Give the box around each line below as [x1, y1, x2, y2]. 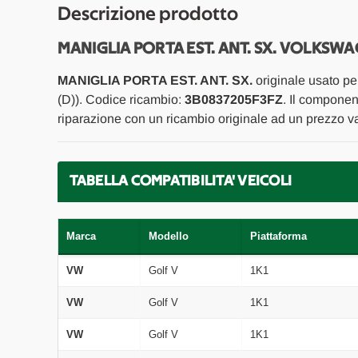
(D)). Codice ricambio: [57, 92, 185, 106]
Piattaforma [249, 229, 307, 242]
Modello [148, 229, 189, 242]
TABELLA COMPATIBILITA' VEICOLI [69, 173, 292, 189]
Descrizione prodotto [57, 4, 238, 24]
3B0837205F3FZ [184, 92, 283, 106]
